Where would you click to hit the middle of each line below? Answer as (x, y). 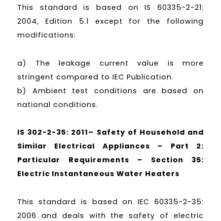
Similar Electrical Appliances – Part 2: (110, 146)
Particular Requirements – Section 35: (110, 160)
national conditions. (58, 104)
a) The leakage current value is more (110, 63)
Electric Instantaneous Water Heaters (98, 174)
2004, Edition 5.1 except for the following (110, 21)
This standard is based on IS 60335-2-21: (110, 7)
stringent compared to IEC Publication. (95, 77)
